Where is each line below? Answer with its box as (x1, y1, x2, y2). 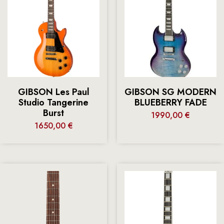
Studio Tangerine (18, 95, 88, 109)
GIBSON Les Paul (17, 85, 89, 98)
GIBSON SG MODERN (124, 85, 216, 98)
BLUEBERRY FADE (134, 95, 207, 109)
